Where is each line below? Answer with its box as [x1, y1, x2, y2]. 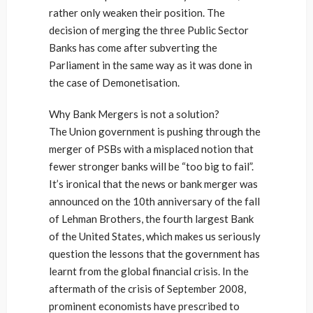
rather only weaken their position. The [49, 6, 225, 19]
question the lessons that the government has [49, 247, 260, 260]
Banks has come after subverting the [49, 41, 217, 54]
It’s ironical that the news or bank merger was [49, 177, 258, 190]
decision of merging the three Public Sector [49, 24, 249, 36]
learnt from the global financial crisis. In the [49, 265, 249, 277]
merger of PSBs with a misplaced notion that [49, 143, 254, 155]
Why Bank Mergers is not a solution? [49, 108, 219, 120]
